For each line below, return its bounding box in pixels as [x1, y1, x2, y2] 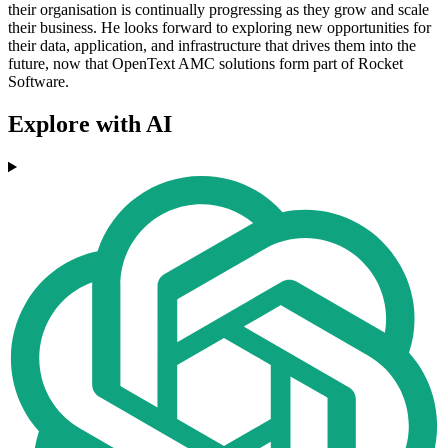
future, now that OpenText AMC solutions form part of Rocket [8, 55, 403, 73]
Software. [8, 73, 69, 91]
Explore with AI [8, 111, 172, 138]
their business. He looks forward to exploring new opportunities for [8, 19, 431, 37]
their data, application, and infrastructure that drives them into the [8, 37, 416, 55]
